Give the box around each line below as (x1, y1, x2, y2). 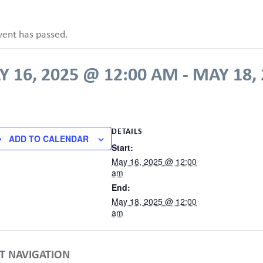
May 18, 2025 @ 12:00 (112, 195, 197, 207)
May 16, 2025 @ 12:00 (112, 155, 197, 167)
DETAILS (112, 126, 143, 136)
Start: (112, 141, 133, 153)
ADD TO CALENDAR (9, 132, 89, 144)
